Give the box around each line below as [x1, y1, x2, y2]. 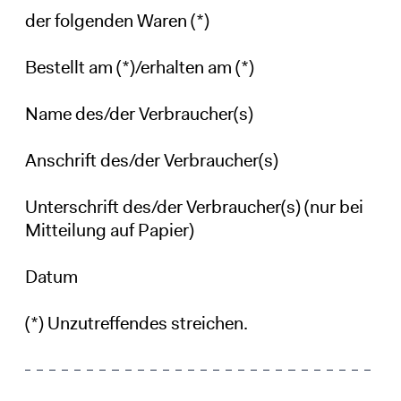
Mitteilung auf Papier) [24, 218, 194, 242]
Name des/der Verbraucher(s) [24, 101, 253, 125]
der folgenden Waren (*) [24, 8, 209, 32]
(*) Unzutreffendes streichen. [24, 311, 248, 335]
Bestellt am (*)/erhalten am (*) [24, 55, 254, 79]
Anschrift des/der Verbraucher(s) [24, 148, 278, 172]
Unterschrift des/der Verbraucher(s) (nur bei [24, 194, 363, 218]
